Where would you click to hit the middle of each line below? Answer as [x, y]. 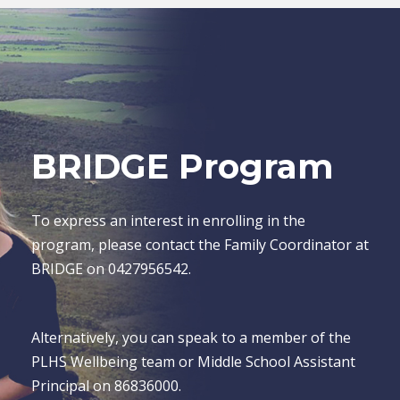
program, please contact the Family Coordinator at [200, 244]
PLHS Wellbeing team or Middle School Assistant [193, 361]
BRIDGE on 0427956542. [111, 268]
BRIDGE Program [183, 166]
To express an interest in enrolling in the [168, 220]
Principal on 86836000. [106, 385]
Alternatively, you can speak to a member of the [191, 337]
